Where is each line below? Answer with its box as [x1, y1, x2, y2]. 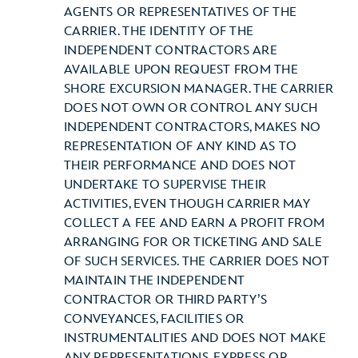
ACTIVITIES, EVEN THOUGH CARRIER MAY [64, 197, 310, 212]
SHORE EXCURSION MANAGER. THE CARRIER [64, 82, 333, 97]
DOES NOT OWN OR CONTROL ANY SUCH [64, 101, 317, 116]
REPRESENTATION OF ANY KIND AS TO [64, 139, 296, 154]
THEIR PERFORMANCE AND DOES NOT [64, 158, 296, 173]
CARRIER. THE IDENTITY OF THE [64, 24, 253, 39]
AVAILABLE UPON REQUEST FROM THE [64, 62, 298, 78]
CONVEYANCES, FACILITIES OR [64, 312, 245, 327]
